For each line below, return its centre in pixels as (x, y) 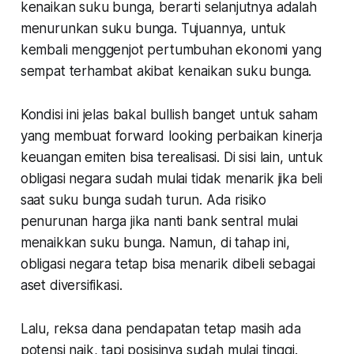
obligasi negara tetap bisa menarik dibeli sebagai (168, 264)
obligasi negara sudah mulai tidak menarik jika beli (171, 178)
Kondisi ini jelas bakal (85, 114)
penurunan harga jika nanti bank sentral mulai (159, 221)
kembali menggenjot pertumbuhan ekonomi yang (171, 49)
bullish (169, 114)
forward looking (164, 136)
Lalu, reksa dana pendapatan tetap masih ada (160, 328)
